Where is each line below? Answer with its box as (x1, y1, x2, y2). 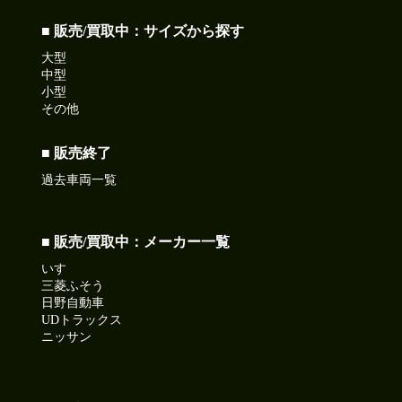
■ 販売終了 (41, 144, 112, 161)
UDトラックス (41, 312, 123, 327)
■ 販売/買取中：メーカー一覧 (41, 233, 231, 249)
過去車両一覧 (41, 172, 118, 187)
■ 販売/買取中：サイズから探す (41, 22, 245, 39)
